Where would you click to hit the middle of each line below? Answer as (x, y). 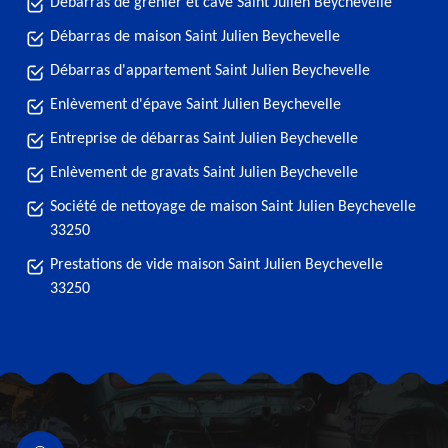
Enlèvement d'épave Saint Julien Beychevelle (195, 105)
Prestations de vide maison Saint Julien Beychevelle (216, 265)
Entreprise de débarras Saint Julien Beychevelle (204, 139)
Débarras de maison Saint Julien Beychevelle (195, 37)
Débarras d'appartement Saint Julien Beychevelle (210, 71)
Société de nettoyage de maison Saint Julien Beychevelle (233, 207)
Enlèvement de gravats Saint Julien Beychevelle (204, 173)
